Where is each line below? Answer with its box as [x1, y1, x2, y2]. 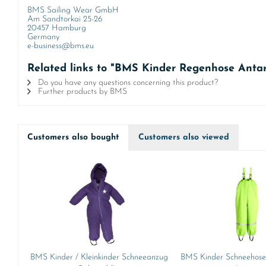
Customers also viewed [138, 133, 229, 142]
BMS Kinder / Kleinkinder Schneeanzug [30, 253, 169, 262]
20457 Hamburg [27, 24, 86, 33]
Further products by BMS [36, 87, 127, 96]
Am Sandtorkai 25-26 [27, 15, 102, 24]
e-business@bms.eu [27, 42, 94, 50]
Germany [27, 33, 59, 42]
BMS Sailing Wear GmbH [27, 6, 119, 15]
